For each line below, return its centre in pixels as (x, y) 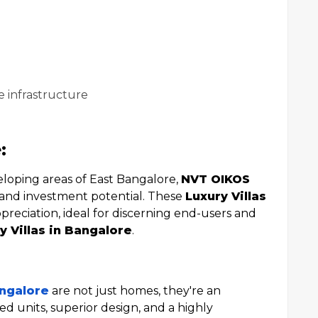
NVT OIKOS (215, 179)
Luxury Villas (226, 196)
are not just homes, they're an (135, 291)
